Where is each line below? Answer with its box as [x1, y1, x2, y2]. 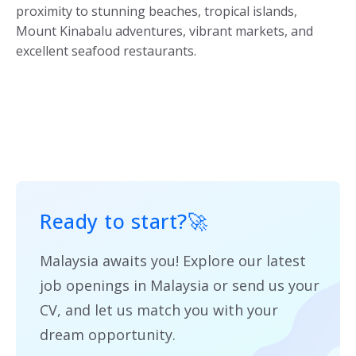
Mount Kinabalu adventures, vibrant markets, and [16, 21, 313, 40]
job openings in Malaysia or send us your [40, 275, 319, 295]
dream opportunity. [40, 324, 176, 344]
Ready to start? [40, 207, 188, 234]
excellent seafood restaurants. [16, 41, 196, 60]
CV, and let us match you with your [40, 300, 278, 319]
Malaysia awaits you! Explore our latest [40, 250, 306, 270]
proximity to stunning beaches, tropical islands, [16, 2, 297, 20]
